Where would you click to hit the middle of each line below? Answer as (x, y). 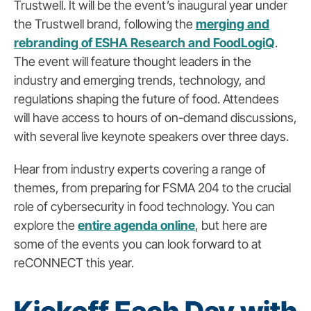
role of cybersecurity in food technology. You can (144, 206)
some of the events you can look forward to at (138, 244)
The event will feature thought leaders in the (133, 61)
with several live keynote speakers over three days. (151, 136)
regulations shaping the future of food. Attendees (146, 99)
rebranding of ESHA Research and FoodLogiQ (144, 42)
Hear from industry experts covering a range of (140, 169)
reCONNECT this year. (74, 262)
